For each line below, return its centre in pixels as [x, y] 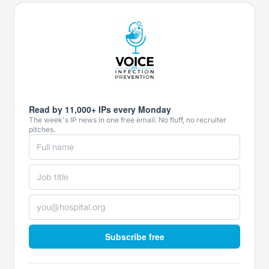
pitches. [42, 130]
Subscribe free [134, 237]
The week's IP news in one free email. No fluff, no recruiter [128, 120]
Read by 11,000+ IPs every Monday [100, 110]
